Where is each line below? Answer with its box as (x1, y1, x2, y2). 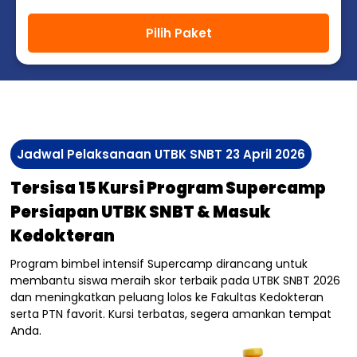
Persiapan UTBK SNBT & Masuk (10, 201, 272, 224)
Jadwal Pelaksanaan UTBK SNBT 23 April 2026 (17, 146, 306, 163)
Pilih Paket (145, 25, 212, 42)
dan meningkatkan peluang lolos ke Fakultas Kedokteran (10, 289, 324, 306)
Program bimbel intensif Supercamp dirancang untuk (10, 256, 308, 273)
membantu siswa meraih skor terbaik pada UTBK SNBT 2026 (10, 273, 341, 289)
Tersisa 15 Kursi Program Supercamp (10, 177, 327, 200)
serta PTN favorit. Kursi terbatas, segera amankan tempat (10, 306, 332, 323)
